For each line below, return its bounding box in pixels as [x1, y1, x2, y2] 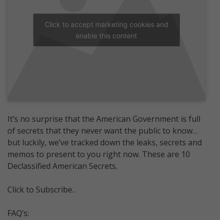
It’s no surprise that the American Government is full [7, 113, 200, 124]
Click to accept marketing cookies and [44, 20, 168, 28]
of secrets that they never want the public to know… [7, 125, 198, 136]
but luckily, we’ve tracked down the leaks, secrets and [7, 137, 202, 148]
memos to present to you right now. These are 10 [7, 148, 190, 160]
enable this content [76, 31, 137, 40]
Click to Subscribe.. [7, 184, 75, 195]
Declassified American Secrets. [7, 160, 117, 171]
